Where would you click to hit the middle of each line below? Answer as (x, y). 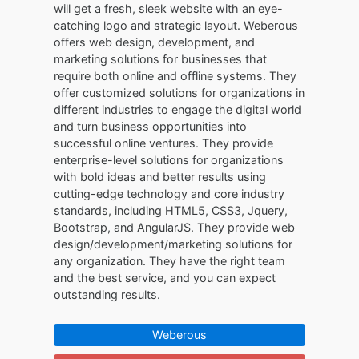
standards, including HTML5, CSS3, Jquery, (171, 210)
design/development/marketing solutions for (173, 244)
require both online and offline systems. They (175, 76)
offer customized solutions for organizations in (179, 93)
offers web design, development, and (155, 42)
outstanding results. (107, 294)
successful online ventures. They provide (164, 143)
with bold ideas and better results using (160, 177)
